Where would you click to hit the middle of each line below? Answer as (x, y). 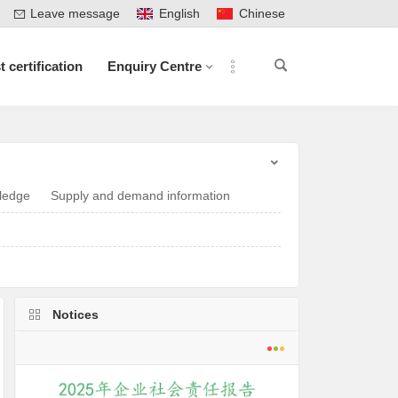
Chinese (262, 13)
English (179, 13)
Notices (76, 314)
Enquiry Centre (155, 66)
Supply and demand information (140, 195)
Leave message (75, 13)
